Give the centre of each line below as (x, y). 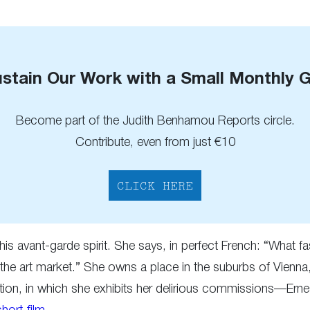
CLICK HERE (155, 186)
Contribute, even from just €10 (155, 142)
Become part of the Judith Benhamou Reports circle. (155, 121)
